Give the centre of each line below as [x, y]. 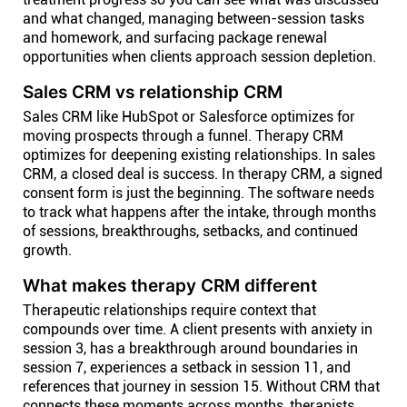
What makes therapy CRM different [170, 285]
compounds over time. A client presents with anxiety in [198, 329]
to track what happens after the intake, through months [199, 212]
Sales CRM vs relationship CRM [153, 92]
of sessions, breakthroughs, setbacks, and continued [190, 231]
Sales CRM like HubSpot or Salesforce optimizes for [189, 117]
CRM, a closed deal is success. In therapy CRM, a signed [203, 174]
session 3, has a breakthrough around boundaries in [190, 348]
